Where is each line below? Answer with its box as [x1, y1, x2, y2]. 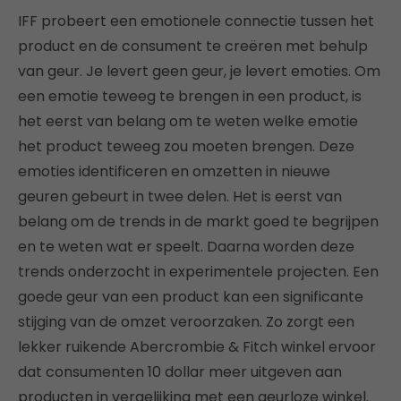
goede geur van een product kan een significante [18, 286, 363, 307]
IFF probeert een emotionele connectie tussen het [18, 10, 374, 31]
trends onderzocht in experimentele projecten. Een [18, 260, 379, 282]
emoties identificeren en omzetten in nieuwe [18, 160, 330, 182]
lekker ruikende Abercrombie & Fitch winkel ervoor [18, 336, 376, 357]
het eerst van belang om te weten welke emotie [18, 110, 358, 132]
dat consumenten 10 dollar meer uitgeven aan [18, 361, 342, 382]
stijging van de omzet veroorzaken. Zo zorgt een [18, 311, 354, 332]
